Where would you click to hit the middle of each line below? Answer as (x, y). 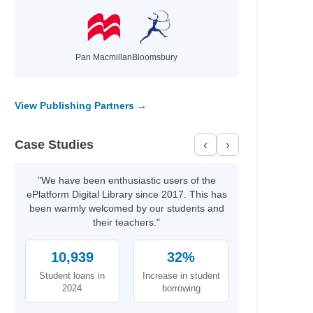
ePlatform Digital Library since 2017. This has (126, 194)
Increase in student (181, 276)
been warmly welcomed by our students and (126, 208)
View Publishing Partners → (80, 105)
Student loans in (72, 276)
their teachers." (127, 222)
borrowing (181, 288)
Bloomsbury (155, 57)
